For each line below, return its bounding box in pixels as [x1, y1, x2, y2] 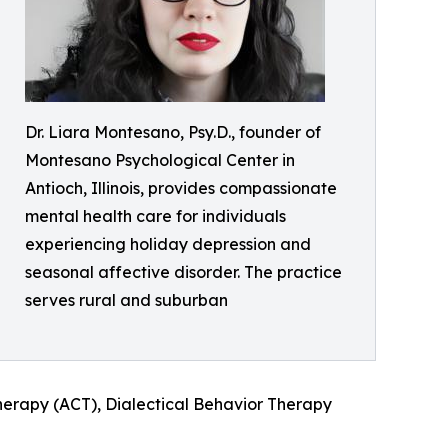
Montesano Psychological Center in [25, 150, 295, 171]
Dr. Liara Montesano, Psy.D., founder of [25, 122, 321, 143]
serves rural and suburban [25, 290, 228, 311]
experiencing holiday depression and [25, 234, 311, 255]
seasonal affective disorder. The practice [25, 262, 342, 283]
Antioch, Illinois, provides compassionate [25, 178, 337, 199]
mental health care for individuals [25, 206, 286, 227]
